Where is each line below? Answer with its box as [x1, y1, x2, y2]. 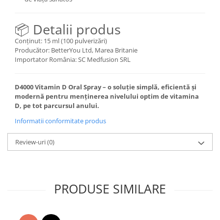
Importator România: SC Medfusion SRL [15, 55, 131, 64]
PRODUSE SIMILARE [54, 180, 166, 197]
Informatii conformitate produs [15, 116, 106, 125]
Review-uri [15, 137, 47, 146]
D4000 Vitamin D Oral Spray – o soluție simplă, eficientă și [15, 82, 196, 91]
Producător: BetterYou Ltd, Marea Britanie [15, 46, 137, 55]
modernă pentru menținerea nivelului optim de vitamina [15, 92, 199, 101]
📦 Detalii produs [15, 20, 121, 38]
